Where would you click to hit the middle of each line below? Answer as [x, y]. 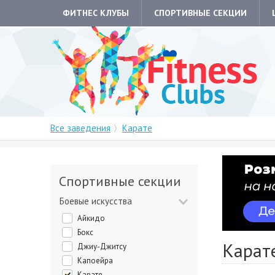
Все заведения [80, 128]
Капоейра [98, 261]
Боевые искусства [98, 201]
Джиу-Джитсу [105, 246]
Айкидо [94, 218]
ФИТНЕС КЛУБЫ [96, 13]
